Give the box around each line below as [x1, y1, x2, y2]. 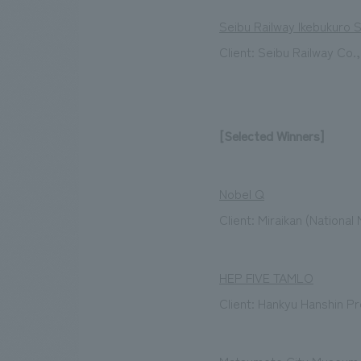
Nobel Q [219, 184, 264, 204]
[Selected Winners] [219, 126, 324, 146]
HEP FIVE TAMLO [219, 268, 313, 288]
